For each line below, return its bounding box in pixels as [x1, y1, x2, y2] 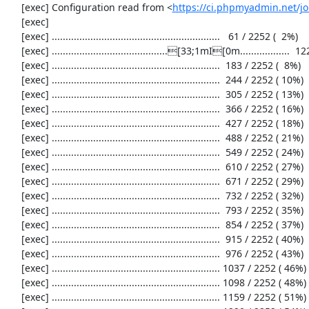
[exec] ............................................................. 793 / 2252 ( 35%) [7, 203, 21, 217]
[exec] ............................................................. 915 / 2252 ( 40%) [7, 232, 21, 246]
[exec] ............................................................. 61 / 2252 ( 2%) [7, 30, 21, 43]
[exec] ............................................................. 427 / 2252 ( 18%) [7, 117, 21, 130]
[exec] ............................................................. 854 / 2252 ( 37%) [7, 218, 21, 231]
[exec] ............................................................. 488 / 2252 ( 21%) [7, 131, 21, 144]
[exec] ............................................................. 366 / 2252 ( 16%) [7, 102, 21, 115]
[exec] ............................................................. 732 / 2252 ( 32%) [7, 189, 21, 202]
